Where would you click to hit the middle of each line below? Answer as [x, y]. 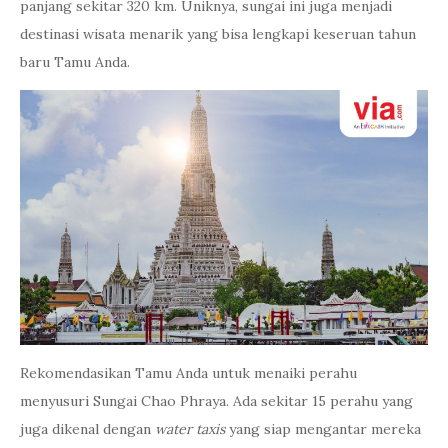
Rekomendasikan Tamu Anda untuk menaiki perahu [188, 373]
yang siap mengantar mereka [325, 429]
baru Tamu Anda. [75, 62]
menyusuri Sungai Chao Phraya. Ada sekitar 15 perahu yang [216, 401]
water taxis [192, 429]
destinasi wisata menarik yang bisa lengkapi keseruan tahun [218, 34]
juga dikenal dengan [87, 429]
